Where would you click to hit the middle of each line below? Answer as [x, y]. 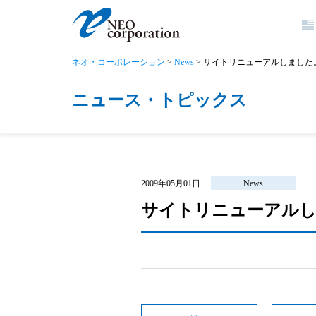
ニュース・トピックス [159, 100]
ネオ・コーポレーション [119, 62]
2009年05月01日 [171, 183]
